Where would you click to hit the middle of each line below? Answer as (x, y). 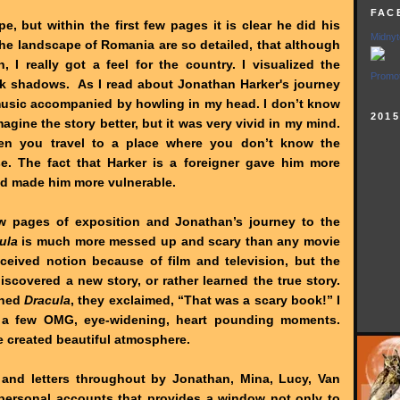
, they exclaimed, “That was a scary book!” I (205, 300)
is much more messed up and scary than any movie (179, 241)
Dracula (47, 300)
